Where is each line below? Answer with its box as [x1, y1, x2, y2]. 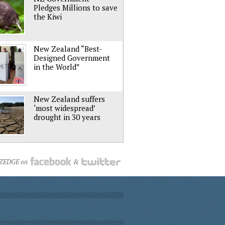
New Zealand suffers [34, 94, 105, 104]
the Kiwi [34, 12, 62, 22]
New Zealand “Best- [34, 44, 102, 54]
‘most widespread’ [34, 103, 95, 113]
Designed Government [34, 53, 110, 63]
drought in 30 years [34, 112, 100, 122]
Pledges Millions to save [34, 3, 118, 13]
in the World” [34, 62, 80, 72]
